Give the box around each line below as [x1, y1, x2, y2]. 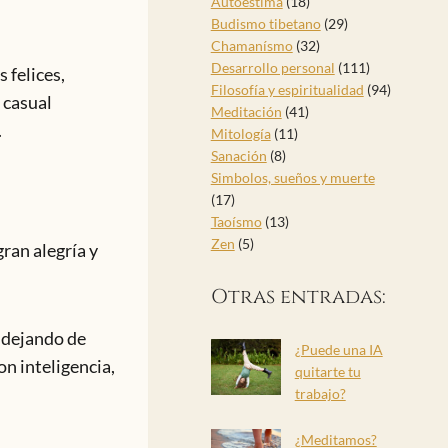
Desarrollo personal [210, 59, 335, 77]
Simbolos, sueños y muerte [210, 169, 375, 187]
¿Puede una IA [294, 341, 383, 359]
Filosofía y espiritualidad [210, 81, 364, 99]
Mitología [210, 125, 271, 143]
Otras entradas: [210, 283, 386, 311]
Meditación [210, 103, 282, 121]
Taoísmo [210, 213, 262, 231]
